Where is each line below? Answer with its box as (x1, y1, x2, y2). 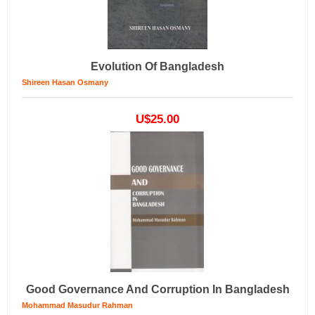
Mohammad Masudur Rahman (22, 301, 133, 309)
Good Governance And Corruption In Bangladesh (25, 283, 290, 295)
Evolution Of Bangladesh (91, 60, 224, 72)
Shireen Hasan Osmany (22, 78, 108, 86)
